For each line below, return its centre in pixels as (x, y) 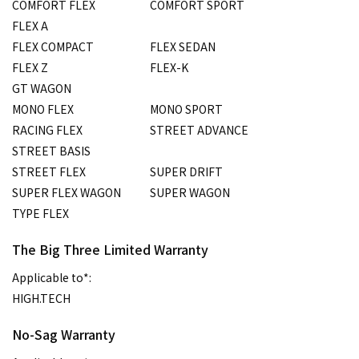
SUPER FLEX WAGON (67, 193)
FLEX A (30, 26)
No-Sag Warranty (64, 335)
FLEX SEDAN (183, 47)
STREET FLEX (49, 172)
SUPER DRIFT (186, 172)
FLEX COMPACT (53, 47)
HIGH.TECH (41, 298)
